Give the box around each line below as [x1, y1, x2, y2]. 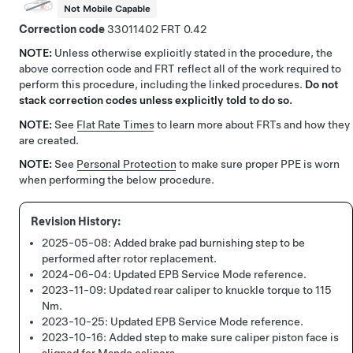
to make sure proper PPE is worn [176, 158, 340, 171]
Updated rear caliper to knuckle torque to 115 [109, 283, 332, 296]
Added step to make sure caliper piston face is [109, 330, 339, 344]
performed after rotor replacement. [42, 251, 217, 265]
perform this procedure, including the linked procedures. [19, 78, 305, 91]
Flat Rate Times [76, 117, 154, 131]
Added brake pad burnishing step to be [113, 236, 305, 249]
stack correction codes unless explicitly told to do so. [19, 94, 292, 107]
